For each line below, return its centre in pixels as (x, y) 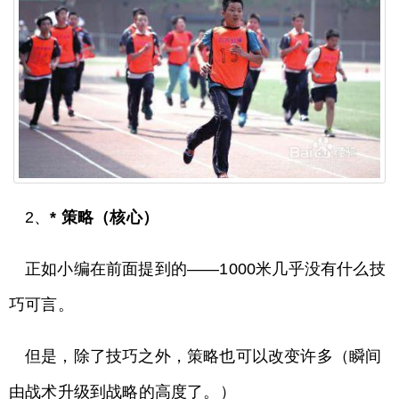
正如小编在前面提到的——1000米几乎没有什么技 (205, 269)
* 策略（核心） (105, 218)
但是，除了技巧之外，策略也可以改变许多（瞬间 (204, 357)
